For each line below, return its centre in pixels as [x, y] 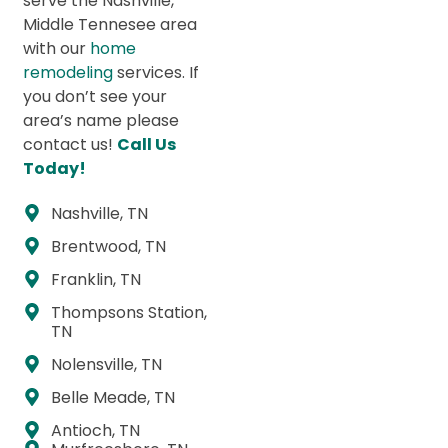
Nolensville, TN [106, 364]
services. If [156, 72]
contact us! [70, 144]
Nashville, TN [99, 213]
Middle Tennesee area [110, 24]
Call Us [147, 144]
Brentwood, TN [108, 246]
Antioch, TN [95, 430]
